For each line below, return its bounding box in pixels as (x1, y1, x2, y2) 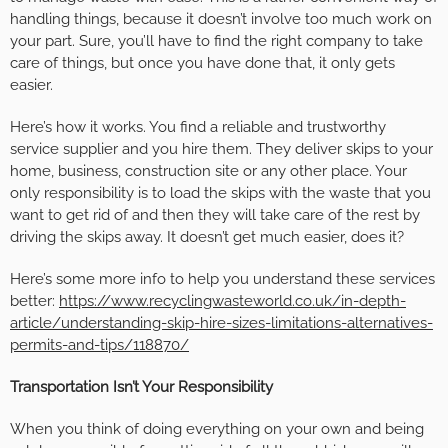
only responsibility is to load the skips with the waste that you (10, 184, 431, 203)
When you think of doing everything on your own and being (10, 420, 424, 439)
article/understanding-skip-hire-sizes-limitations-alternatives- (10, 314, 433, 333)
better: (10, 292, 59, 311)
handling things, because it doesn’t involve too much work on (10, 10, 432, 29)
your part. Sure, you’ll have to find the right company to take (10, 32, 423, 51)
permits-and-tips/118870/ (10, 336, 189, 355)
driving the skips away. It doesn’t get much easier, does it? (10, 228, 404, 247)
